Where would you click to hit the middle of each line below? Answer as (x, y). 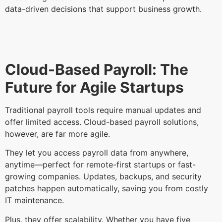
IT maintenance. (36, 200)
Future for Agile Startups (94, 87)
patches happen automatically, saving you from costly (107, 189)
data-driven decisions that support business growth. (105, 9)
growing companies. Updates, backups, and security (103, 177)
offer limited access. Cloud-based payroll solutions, (102, 122)
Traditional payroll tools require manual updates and (103, 110)
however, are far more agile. (59, 134)
